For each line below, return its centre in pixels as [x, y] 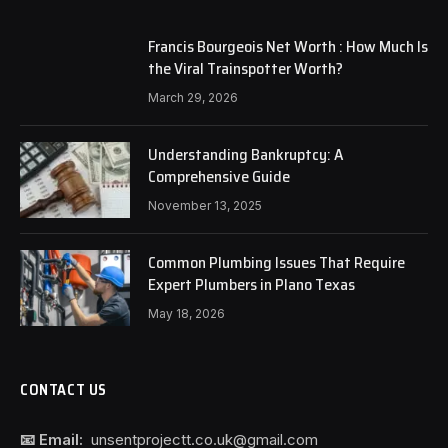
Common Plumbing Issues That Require [276, 262]
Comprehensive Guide [219, 176]
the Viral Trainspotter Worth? [245, 68]
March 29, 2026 [193, 97]
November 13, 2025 [205, 205]
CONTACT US [63, 389]
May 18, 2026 [186, 313]
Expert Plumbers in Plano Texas [251, 284]
